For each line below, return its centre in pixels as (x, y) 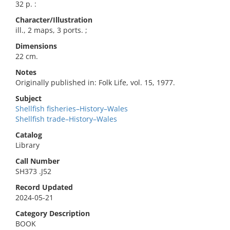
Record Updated (44, 187)
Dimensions (36, 46)
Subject (28, 98)
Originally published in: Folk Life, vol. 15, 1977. (95, 82)
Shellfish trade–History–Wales (66, 119)
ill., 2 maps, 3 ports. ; (51, 30)
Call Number (37, 161)
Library (27, 145)
